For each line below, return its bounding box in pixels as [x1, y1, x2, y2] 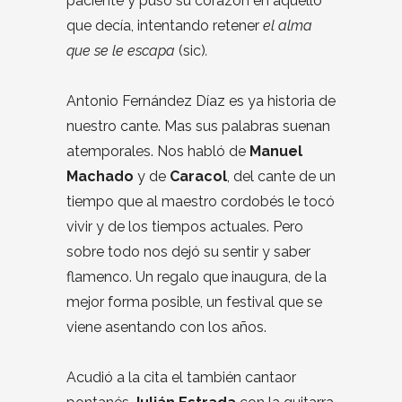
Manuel [249, 142, 302, 160]
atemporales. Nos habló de [66, 142, 249, 160]
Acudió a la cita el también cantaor [66, 368, 296, 386]
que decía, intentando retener [66, 16, 259, 34]
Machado [66, 167, 134, 185]
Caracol [170, 167, 227, 185]
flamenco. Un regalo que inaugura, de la [66, 267, 327, 285]
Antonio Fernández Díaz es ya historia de [66, 92, 336, 109]
